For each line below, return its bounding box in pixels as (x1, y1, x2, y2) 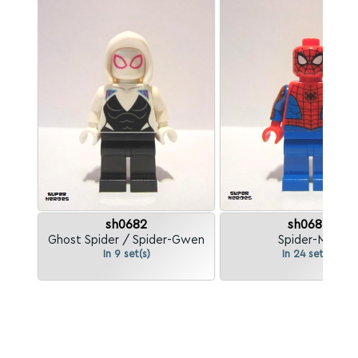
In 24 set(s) (282, 249, 335, 259)
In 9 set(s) (102, 249, 150, 259)
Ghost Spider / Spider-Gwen (48, 234, 205, 246)
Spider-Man (277, 234, 340, 246)
